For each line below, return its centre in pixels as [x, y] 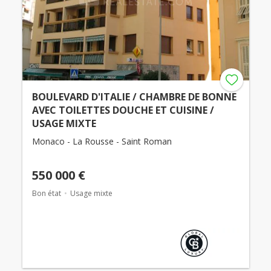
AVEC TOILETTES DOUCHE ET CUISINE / [123, 110]
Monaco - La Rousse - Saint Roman [102, 142]
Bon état [46, 194]
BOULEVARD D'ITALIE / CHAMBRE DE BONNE [134, 97]
